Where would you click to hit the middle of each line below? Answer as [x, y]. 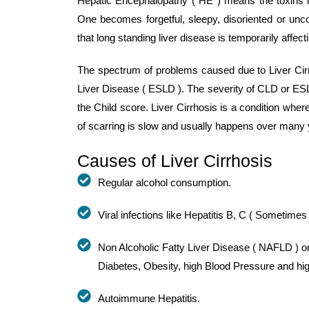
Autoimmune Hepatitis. [149, 298]
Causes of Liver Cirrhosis [175, 160]
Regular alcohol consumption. [165, 182]
